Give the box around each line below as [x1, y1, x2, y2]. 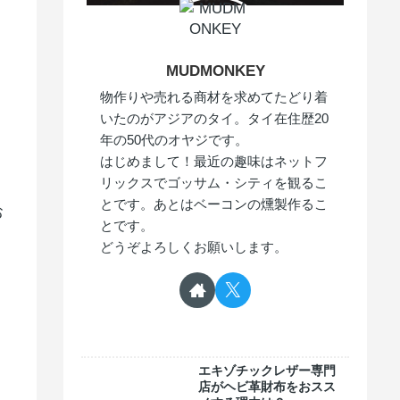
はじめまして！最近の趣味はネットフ [100, 154, 329, 170]
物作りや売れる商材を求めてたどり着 [100, 89, 329, 105]
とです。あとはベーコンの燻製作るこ [100, 196, 329, 212]
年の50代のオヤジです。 [100, 132, 249, 148]
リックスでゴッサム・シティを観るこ [100, 175, 329, 191]
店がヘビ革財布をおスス [198, 379, 336, 395]
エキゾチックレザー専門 [198, 363, 336, 379]
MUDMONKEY [165, 62, 265, 79]
